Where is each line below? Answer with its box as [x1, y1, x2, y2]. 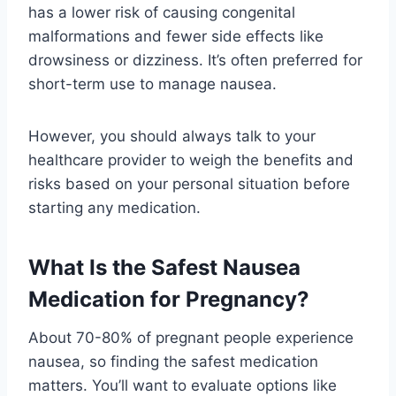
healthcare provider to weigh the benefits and [28, 150, 354, 169]
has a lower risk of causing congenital [28, 3, 295, 21]
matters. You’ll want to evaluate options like [28, 376, 337, 394]
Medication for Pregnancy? [28, 286, 309, 312]
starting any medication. [28, 198, 201, 217]
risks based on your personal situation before [28, 174, 350, 193]
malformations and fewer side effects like [28, 27, 324, 45]
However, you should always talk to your [28, 126, 316, 145]
